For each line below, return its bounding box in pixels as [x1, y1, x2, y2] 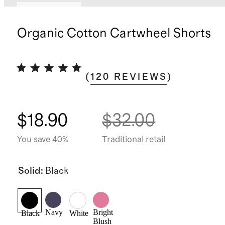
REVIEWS [114, 72, 168, 82]
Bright [93, 208, 114, 217]
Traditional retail [102, 135, 166, 144]
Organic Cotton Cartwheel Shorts [17, 27, 211, 40]
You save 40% [17, 135, 69, 144]
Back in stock [23, 6, 75, 16]
